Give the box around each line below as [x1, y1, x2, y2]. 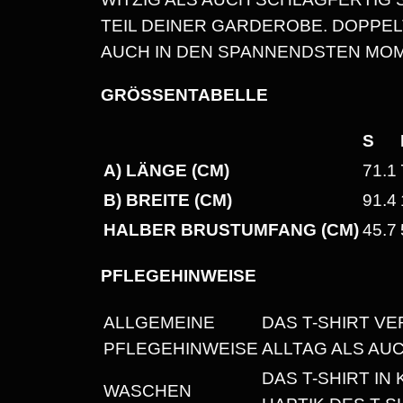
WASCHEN [103, 381, 192, 400]
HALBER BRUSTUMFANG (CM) [103, 220, 359, 240]
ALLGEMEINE [103, 312, 215, 332]
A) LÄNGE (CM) [103, 161, 229, 181]
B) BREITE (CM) [103, 191, 232, 210]
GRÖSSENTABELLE [101, 85, 256, 104]
